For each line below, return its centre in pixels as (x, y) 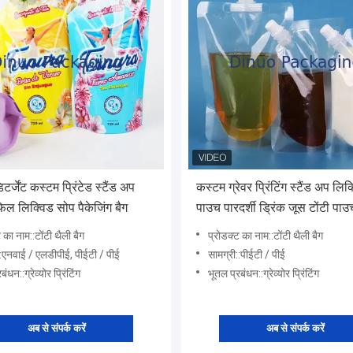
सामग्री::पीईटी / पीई (247, 255)
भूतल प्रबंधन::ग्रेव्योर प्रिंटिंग (264, 274)
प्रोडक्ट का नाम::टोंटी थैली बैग (266, 236)
